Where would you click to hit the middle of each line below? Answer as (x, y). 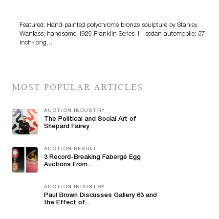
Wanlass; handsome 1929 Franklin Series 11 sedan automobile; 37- (113, 34)
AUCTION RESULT (71, 149)
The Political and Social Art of (90, 119)
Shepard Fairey (67, 127)
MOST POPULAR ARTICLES (78, 87)
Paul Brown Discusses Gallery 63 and (100, 196)
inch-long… (36, 43)
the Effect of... (67, 203)
